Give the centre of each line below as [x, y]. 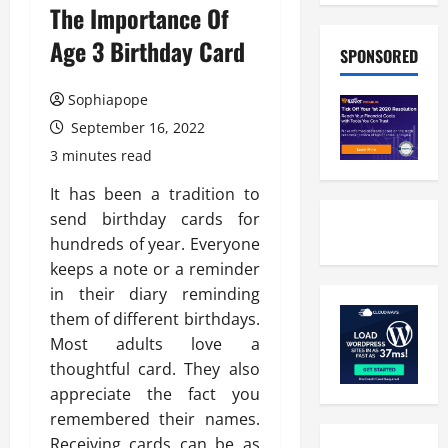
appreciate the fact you [155, 394]
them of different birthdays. [155, 319]
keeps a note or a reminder [155, 269]
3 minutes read [101, 155]
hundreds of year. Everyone [155, 244]
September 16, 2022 [136, 127]
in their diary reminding [155, 294]
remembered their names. [155, 419]
